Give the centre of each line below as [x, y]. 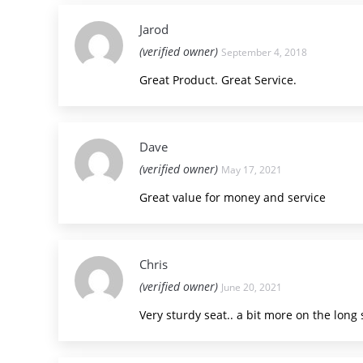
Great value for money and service [233, 197]
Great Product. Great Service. [218, 80]
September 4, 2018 [264, 52]
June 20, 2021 [252, 287]
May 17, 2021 [252, 170]
